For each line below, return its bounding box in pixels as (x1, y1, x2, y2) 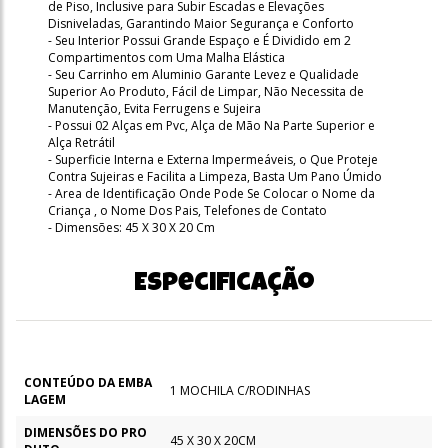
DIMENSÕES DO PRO (24, 423, 147, 441)
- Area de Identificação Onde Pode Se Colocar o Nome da (48, 184, 375, 202)
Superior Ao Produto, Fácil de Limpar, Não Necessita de (48, 82, 364, 100)
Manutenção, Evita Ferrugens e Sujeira (48, 99, 261, 117)
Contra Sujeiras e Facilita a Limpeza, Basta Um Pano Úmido (48, 167, 382, 185)
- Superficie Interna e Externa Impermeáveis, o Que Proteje (48, 150, 378, 168)
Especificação (133, 271, 315, 298)
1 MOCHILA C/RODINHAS (170, 381, 310, 399)
